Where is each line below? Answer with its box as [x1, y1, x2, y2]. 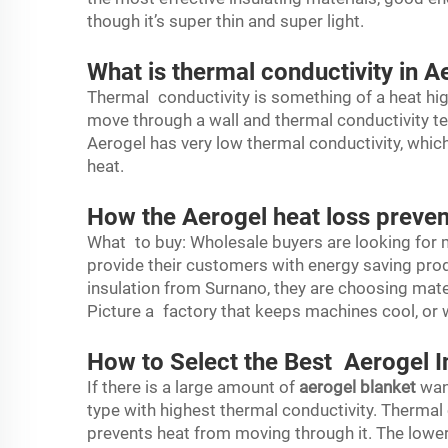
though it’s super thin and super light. [87, 11, 368, 31]
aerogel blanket [299, 377, 416, 397]
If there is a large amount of [87, 377, 299, 397]
